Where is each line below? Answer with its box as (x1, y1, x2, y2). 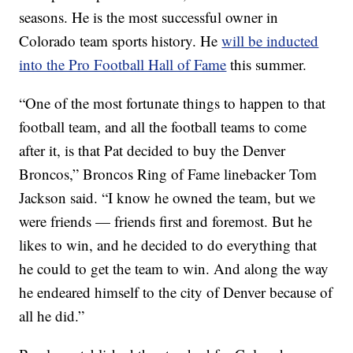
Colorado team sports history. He (19, 31, 222, 51)
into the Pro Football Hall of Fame (19, 54, 227, 75)
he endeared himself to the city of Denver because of (19, 282, 333, 303)
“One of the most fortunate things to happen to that (19, 93, 326, 113)
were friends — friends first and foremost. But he (19, 211, 313, 232)
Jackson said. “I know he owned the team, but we (19, 188, 316, 208)
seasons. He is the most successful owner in (19, 7, 279, 28)
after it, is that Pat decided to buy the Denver (19, 140, 286, 161)
